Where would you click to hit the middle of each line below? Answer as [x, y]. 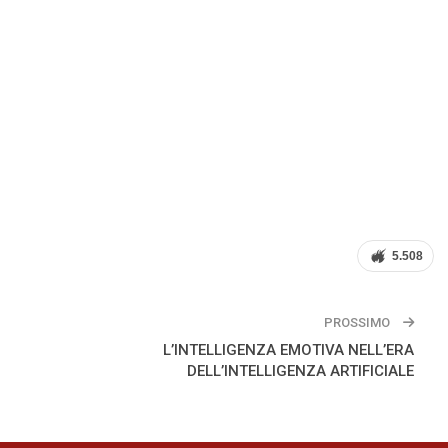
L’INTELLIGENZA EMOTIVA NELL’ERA [289, 349]
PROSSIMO [359, 322]
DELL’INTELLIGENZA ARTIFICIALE [301, 370]
